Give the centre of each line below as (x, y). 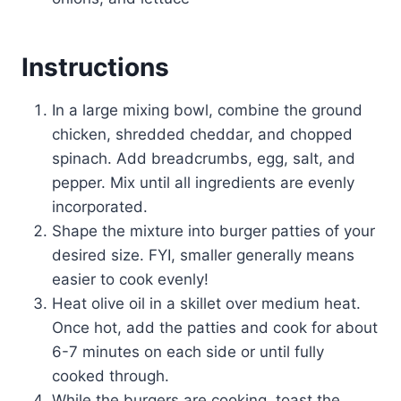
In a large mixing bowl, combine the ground (207, 110)
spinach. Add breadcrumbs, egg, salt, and (204, 158)
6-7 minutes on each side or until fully (188, 351)
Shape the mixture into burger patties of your (213, 230)
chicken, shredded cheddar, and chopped (202, 134)
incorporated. (100, 206)
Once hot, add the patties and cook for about (215, 327)
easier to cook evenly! (130, 279)
